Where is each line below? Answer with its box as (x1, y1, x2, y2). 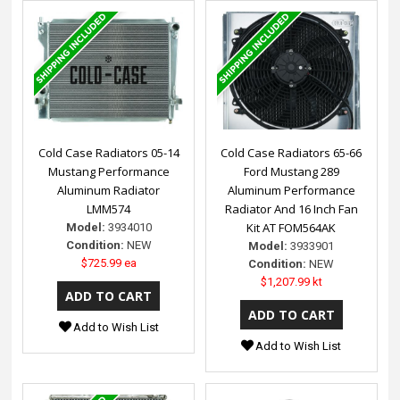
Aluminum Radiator (57, 181, 161, 198)
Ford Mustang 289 (243, 162, 339, 179)
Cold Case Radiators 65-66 (221, 144, 362, 161)
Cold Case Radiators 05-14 (37, 144, 179, 161)
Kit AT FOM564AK (246, 219, 337, 236)
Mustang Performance (47, 162, 170, 179)
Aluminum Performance (227, 181, 355, 198)
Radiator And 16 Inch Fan (224, 200, 358, 217)
